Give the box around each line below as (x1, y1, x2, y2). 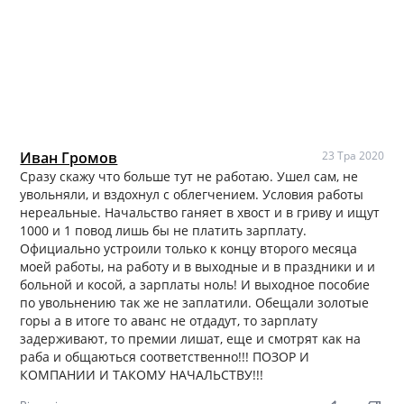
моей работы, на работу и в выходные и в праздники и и (20, 257, 376, 275)
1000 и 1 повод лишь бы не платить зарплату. (20, 221, 308, 239)
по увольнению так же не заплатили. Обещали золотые (20, 293, 370, 311)
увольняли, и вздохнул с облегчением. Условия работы (20, 185, 364, 203)
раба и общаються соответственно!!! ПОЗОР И (20, 347, 310, 365)
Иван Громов (20, 147, 118, 168)
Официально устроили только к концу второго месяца (20, 239, 358, 257)
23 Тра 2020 (321, 147, 384, 163)
